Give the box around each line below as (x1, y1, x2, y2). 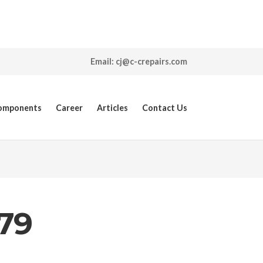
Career (56, 102, 83, 113)
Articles (97, 102, 128, 113)
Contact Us (142, 102, 187, 113)
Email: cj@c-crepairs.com (90, 56, 187, 66)
